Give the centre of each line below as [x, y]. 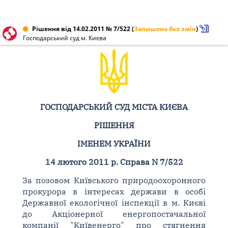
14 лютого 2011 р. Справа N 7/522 [114, 162]
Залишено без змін [165, 29]
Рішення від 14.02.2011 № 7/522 [81, 29]
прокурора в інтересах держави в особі [114, 191]
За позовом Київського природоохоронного [114, 180]
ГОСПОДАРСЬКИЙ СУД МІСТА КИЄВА [114, 107]
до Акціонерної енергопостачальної [114, 214]
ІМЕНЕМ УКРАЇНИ [114, 144]
